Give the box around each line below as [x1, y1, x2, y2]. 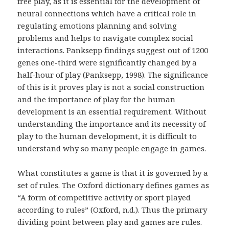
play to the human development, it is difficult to [17, 130, 197, 141]
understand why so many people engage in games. [17, 143, 207, 153]
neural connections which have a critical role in [17, 8, 197, 18]
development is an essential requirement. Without [17, 106, 207, 117]
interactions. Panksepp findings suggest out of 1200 [17, 44, 209, 55]
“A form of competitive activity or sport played [17, 192, 191, 202]
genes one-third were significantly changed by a [17, 57, 197, 67]
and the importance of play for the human [17, 94, 176, 104]
